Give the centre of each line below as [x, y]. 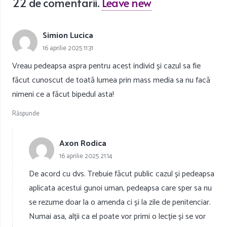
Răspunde [26, 113]
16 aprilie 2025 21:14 [86, 156]
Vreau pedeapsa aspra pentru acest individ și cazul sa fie [106, 66]
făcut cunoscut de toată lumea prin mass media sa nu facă [111, 81]
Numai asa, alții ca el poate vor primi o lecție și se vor [117, 217]
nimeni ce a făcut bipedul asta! [63, 95]
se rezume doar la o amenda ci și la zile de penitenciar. [120, 203]
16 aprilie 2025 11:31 [68, 48]
